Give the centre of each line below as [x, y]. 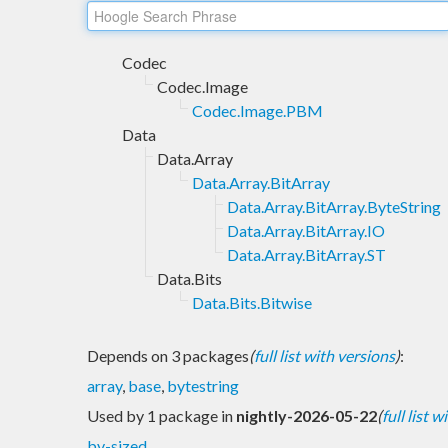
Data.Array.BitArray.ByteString [334, 206]
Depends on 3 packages [168, 355]
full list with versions [324, 355]
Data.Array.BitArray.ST [306, 254]
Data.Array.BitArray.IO [306, 230]
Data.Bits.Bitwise [252, 302]
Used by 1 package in [161, 415]
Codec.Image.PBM [257, 110]
